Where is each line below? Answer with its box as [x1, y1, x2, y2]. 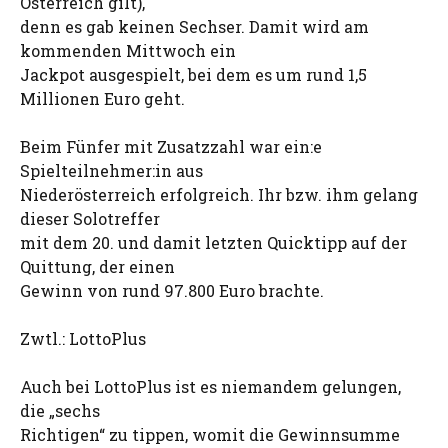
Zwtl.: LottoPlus [20, 328, 146, 349]
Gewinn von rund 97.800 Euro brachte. [20, 280, 324, 301]
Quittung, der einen [20, 256, 175, 277]
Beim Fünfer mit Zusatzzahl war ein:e [20, 136, 322, 157]
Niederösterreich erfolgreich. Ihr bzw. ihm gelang [20, 184, 418, 205]
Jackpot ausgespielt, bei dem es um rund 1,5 [20, 64, 367, 85]
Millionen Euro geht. [20, 88, 185, 109]
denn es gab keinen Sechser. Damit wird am [20, 16, 369, 37]
